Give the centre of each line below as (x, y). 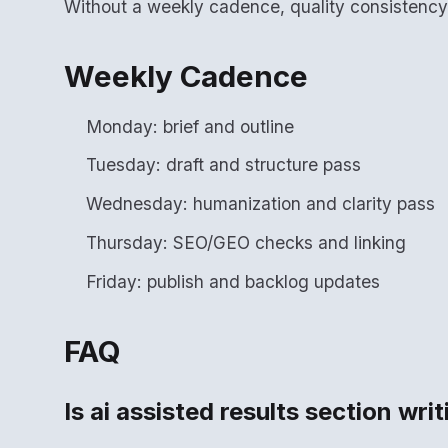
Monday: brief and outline (190, 126)
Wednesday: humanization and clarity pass (261, 204)
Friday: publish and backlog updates (233, 281)
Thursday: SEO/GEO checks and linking (246, 243)
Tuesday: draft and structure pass (224, 165)
